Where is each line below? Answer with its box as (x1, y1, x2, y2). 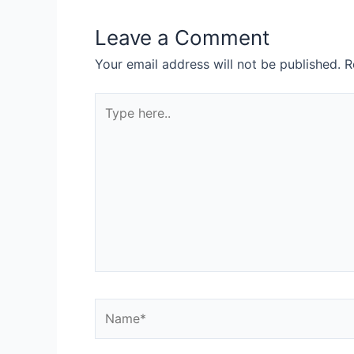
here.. (94, 113, 126, 130)
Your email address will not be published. (95, 55, 341, 72)
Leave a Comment (95, 24, 269, 50)
